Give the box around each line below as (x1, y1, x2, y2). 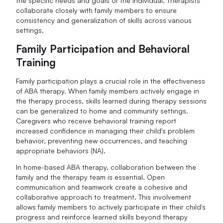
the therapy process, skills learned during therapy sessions (16, 96, 207, 105)
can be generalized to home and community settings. (16, 106, 189, 115)
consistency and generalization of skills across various (16, 15, 192, 24)
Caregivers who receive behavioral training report (16, 116, 177, 125)
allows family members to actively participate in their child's (16, 203, 206, 212)
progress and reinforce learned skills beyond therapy (16, 213, 188, 222)
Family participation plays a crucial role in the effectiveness (16, 76, 206, 85)
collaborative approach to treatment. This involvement (16, 193, 192, 202)
